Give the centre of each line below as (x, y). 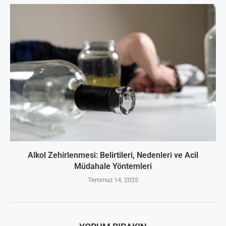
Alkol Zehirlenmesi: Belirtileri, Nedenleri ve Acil (113, 155)
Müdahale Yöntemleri (113, 166)
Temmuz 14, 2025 (113, 180)
